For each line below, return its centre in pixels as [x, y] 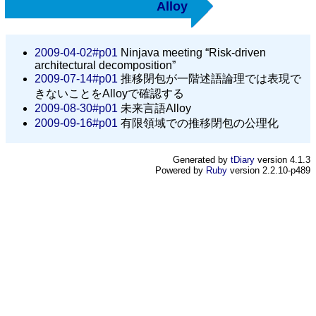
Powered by [181, 170]
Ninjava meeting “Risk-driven [192, 52]
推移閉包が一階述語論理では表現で [209, 78]
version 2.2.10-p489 [269, 170]
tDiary [243, 159]
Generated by [202, 159]
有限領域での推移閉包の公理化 [198, 123]
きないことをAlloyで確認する [109, 93]
